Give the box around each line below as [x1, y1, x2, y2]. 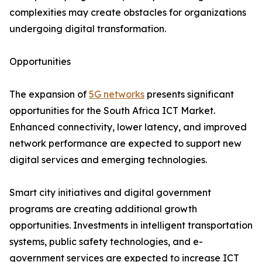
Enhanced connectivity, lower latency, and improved [9, 121, 247, 133]
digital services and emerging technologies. [9, 154, 207, 166]
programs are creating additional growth [9, 203, 197, 215]
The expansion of [9, 88, 89, 101]
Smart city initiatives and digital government [9, 187, 211, 199]
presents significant [144, 88, 234, 101]
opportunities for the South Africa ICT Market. [9, 105, 215, 117]
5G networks [89, 88, 144, 101]
